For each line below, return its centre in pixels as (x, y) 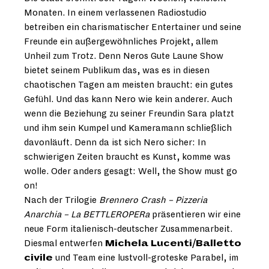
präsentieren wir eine (195, 215)
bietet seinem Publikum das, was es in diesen (117, 71)
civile (38, 258)
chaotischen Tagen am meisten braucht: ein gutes (128, 85)
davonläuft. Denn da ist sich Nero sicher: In (115, 143)
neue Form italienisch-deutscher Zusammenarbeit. (128, 229)
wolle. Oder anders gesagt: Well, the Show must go (131, 171)
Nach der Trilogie (62, 200)
